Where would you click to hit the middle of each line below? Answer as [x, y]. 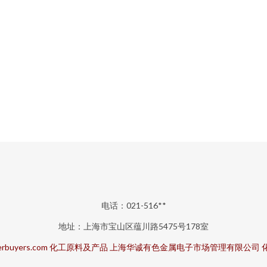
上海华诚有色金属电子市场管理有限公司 [184, 247]
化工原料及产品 [78, 247]
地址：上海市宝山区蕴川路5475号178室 [133, 226]
